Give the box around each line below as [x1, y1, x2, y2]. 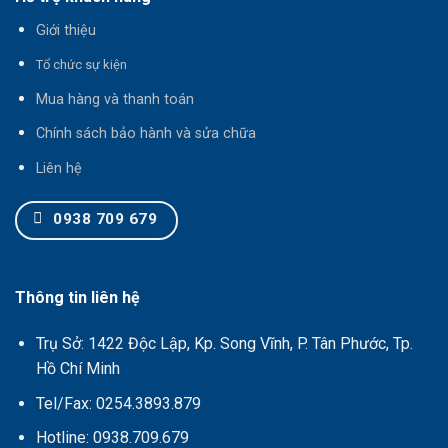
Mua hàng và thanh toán [35, 90, 194, 108]
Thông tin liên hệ [15, 288, 140, 308]
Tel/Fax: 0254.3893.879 [35, 393, 205, 413]
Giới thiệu [35, 21, 96, 39]
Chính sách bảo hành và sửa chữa [35, 125, 256, 143]
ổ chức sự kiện [42, 57, 127, 73]
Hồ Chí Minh [35, 358, 120, 378]
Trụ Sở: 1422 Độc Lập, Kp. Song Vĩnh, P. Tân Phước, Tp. [35, 333, 413, 353]
